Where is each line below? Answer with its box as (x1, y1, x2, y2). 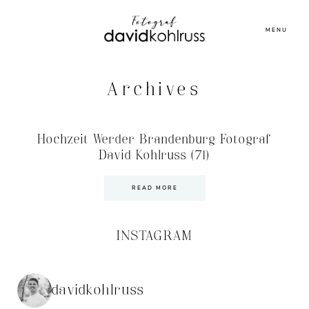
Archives (107, 81, 202, 99)
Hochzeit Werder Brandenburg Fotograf (37, 134, 272, 146)
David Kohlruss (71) (98, 150, 211, 161)
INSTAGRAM (116, 230, 193, 242)
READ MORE (131, 184, 178, 192)
